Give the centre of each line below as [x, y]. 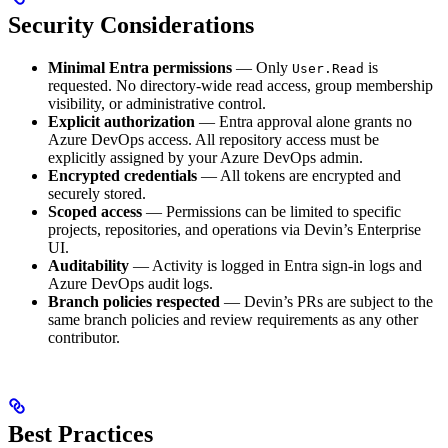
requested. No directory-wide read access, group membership [240, 85]
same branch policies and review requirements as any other [233, 319]
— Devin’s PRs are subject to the [326, 301]
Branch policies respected [134, 301]
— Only [262, 67]
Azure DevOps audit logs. [130, 283]
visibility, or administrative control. [157, 103]
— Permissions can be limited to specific [271, 211]
